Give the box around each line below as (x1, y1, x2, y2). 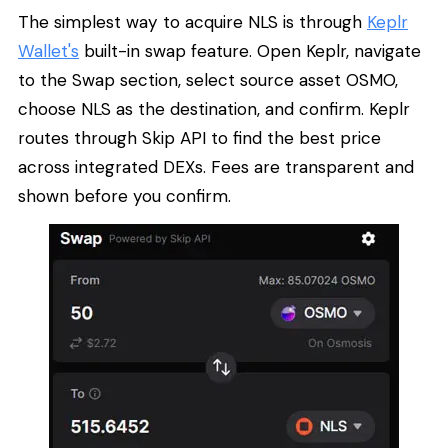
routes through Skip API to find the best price (18, 127, 381, 150)
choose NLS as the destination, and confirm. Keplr (18, 98, 410, 121)
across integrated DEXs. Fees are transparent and (18, 156, 414, 179)
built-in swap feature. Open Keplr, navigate (79, 40, 421, 63)
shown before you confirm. (18, 185, 231, 208)
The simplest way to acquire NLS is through (18, 11, 367, 34)
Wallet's (18, 40, 79, 63)
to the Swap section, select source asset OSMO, (18, 69, 398, 92)
